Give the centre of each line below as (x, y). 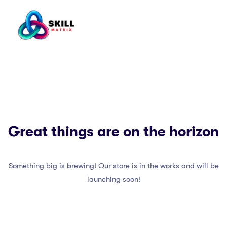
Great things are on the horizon (113, 132)
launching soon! (113, 180)
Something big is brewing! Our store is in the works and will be (113, 166)
